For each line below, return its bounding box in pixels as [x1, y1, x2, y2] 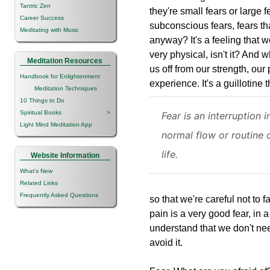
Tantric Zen [20, 2, 51, 9]
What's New [20, 167, 52, 174]
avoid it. [149, 237, 183, 248]
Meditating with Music [20, 26, 79, 33]
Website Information [31, 151, 99, 160]
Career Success [20, 14, 64, 21]
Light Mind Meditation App [20, 121, 92, 128]
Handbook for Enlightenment [20, 72, 107, 80]
